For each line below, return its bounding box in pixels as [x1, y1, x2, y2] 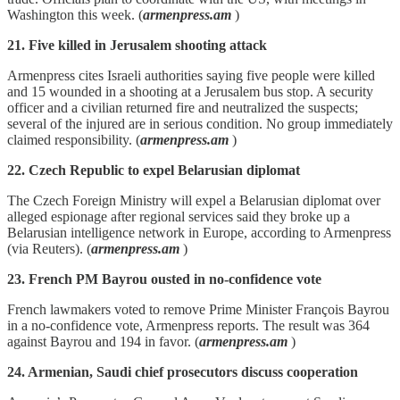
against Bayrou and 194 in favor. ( [7, 333, 199, 349]
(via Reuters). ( [7, 240, 91, 256]
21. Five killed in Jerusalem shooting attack [7, 37, 267, 53]
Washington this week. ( [7, 6, 143, 22]
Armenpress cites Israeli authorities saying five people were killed [7, 67, 375, 83]
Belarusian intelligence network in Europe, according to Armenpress [7, 224, 391, 240]
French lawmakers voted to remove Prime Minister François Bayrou [7, 301, 389, 317]
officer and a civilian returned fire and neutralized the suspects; [7, 99, 358, 115]
